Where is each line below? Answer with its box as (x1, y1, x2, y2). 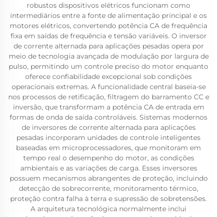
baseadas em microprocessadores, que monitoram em (16, 143, 201, 152)
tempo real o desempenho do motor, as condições (23, 154, 194, 162)
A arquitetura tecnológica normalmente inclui (31, 204, 186, 213)
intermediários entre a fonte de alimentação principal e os (10, 11, 207, 20)
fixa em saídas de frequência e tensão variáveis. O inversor (10, 31, 207, 40)
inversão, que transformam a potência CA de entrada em (13, 103, 204, 111)
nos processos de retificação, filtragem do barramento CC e (8, 93, 209, 101)
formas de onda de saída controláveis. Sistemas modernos (10, 113, 207, 122)
